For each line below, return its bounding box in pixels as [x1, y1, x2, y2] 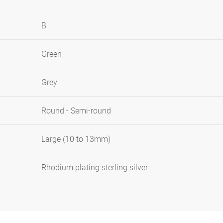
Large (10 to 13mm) [41, 133, 111, 144]
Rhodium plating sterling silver [41, 162, 148, 173]
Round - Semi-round [41, 105, 111, 116]
